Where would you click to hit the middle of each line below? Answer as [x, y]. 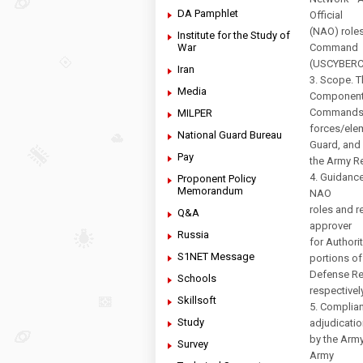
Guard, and [335, 145]
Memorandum [210, 191]
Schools [197, 278]
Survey [193, 344]
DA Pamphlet [208, 13]
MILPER [195, 113]
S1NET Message [216, 256]
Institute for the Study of [234, 35]
